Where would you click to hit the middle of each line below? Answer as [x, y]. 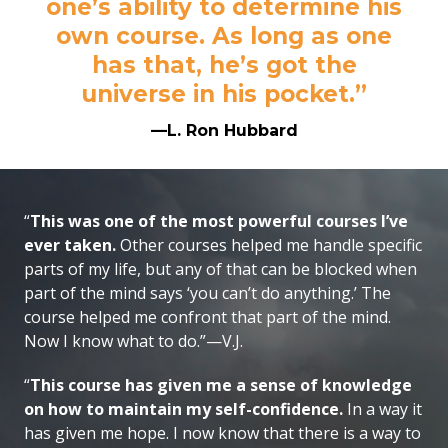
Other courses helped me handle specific [269, 245]
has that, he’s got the [224, 65]
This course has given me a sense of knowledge [221, 385]
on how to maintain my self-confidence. [183, 409]
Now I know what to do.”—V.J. [133, 341]
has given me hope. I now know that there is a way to [222, 433]
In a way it [382, 409]
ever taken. [70, 245]
